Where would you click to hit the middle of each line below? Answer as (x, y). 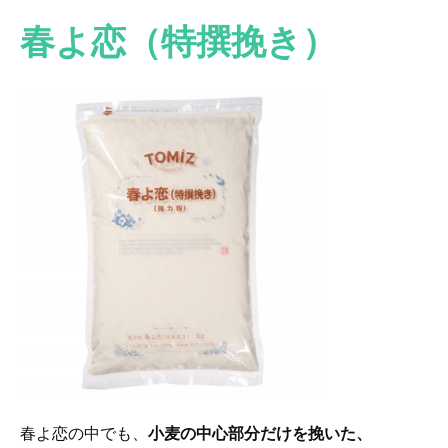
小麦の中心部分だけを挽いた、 (260, 433)
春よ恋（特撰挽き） (178, 40)
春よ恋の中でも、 (84, 433)
